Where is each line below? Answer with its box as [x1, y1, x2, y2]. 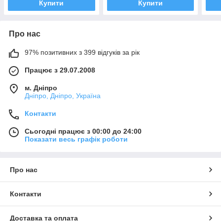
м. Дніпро [25, 84, 57, 92]
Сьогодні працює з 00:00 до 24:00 [25, 127, 142, 136]
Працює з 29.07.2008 [25, 66, 95, 74]
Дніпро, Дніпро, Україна [25, 92, 101, 100]
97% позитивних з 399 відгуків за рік [25, 48, 140, 57]
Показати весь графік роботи [25, 135, 128, 144]
